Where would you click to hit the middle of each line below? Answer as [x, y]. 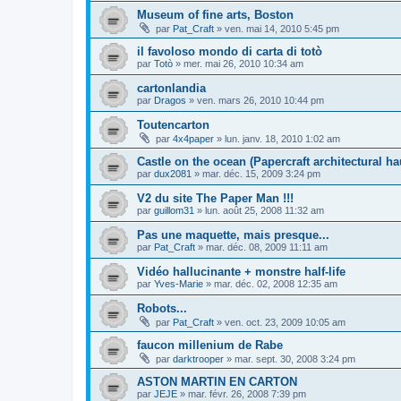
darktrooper [198, 358]
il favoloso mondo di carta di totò [230, 51]
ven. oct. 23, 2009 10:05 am [285, 322]
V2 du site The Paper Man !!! [215, 198]
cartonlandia [171, 88]
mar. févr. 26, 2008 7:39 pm [247, 393]
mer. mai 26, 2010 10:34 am [243, 63]
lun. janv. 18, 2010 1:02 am [282, 138]
